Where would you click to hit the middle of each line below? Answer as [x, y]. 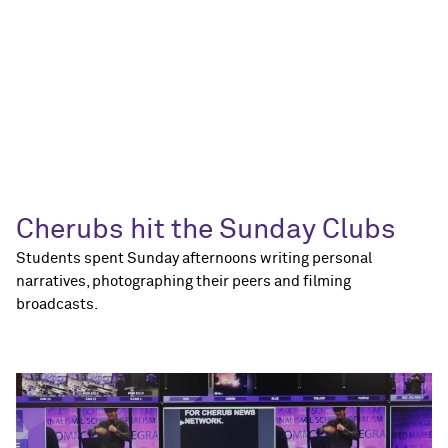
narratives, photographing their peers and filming [183, 282]
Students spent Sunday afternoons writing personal [194, 259]
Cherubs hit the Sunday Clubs [206, 230]
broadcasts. [57, 305]
